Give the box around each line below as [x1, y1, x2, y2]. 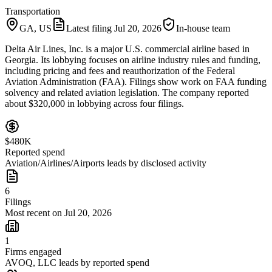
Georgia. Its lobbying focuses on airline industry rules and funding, [5, 54, 260, 65]
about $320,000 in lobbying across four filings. [5, 98, 184, 109]
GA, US [19, 22, 52, 33]
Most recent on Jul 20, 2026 [5, 207, 112, 218]
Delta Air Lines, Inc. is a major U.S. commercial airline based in [5, 43, 250, 54]
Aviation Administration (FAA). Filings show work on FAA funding [5, 76, 267, 87]
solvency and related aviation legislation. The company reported [5, 87, 249, 98]
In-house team [176, 22, 230, 33]
